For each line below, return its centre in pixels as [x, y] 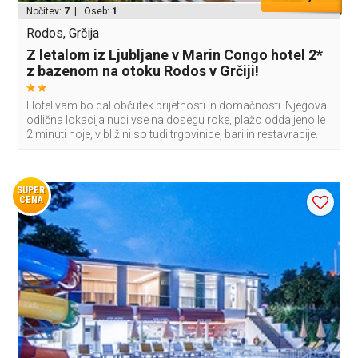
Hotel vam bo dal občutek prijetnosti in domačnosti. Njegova [177, 106]
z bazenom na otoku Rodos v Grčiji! [143, 71]
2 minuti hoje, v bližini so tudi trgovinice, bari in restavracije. [173, 135]
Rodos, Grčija [63, 34]
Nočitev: [46, 12]
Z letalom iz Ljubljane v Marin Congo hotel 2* [175, 55]
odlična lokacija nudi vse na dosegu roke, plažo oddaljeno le [176, 120]
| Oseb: [91, 12]
